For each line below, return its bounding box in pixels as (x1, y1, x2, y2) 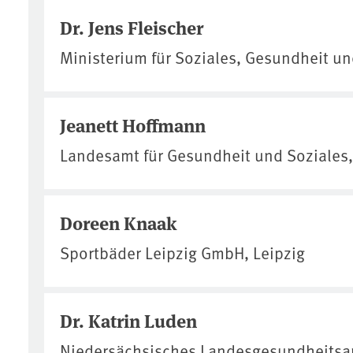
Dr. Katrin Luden (60, 307, 197, 333)
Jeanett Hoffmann (60, 111, 206, 138)
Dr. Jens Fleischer (60, 13, 203, 40)
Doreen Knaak (60, 209, 177, 236)
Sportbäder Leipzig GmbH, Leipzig (60, 240, 305, 264)
